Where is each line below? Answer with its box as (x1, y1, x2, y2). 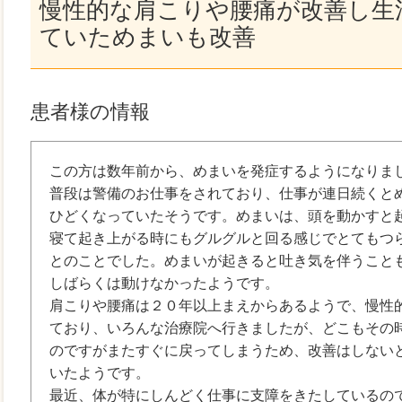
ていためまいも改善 (39, 24, 256, 49)
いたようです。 (49, 365, 150, 380)
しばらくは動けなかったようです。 (49, 275, 279, 291)
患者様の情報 (31, 100, 150, 123)
